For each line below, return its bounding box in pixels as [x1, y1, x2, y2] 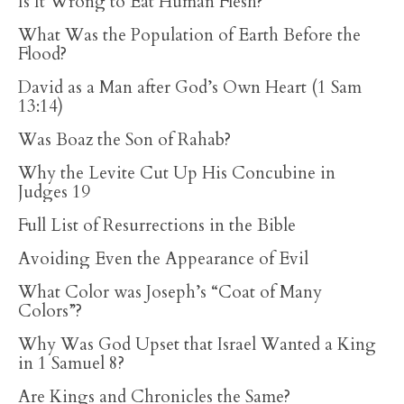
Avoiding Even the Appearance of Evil [18, 247, 308, 271]
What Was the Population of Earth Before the [18, 23, 361, 47]
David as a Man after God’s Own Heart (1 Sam [18, 76, 362, 99]
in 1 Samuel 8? [18, 352, 124, 375]
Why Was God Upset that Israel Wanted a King [18, 333, 376, 356]
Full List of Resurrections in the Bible [18, 214, 296, 237]
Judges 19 [18, 180, 90, 204]
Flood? [18, 42, 67, 66]
